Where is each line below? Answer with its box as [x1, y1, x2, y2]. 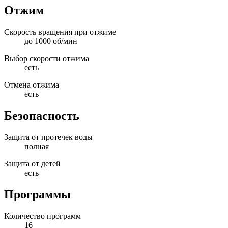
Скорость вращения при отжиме [4, 27, 116, 37]
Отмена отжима [4, 80, 59, 90]
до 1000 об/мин [24, 37, 77, 46]
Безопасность [4, 108, 79, 122]
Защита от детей [4, 159, 61, 168]
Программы [4, 187, 71, 201]
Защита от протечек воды [4, 132, 93, 141]
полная [24, 141, 49, 151]
